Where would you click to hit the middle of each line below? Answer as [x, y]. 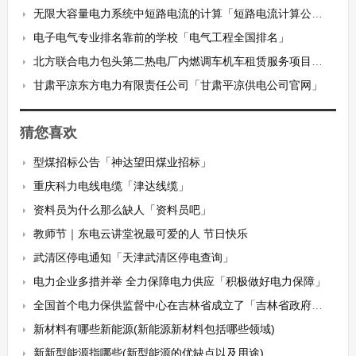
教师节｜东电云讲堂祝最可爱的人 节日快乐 [140, 234]
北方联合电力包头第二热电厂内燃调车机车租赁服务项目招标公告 [172, 61]
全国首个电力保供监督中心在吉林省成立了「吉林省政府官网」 [172, 305]
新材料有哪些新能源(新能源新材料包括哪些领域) [154, 329]
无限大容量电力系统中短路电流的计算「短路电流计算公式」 [172, 14]
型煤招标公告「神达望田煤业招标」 [122, 162]
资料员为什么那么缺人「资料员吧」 [122, 210]
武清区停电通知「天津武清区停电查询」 [133, 257]
